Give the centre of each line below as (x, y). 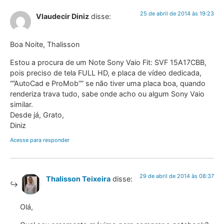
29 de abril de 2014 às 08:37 (177, 176)
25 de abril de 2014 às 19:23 (177, 13)
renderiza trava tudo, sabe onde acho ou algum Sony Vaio (107, 93)
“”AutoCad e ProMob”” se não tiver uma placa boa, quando (108, 83)
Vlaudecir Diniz (62, 16)
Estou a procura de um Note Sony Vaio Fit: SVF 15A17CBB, (108, 62)
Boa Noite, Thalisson (45, 44)
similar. (21, 104)
